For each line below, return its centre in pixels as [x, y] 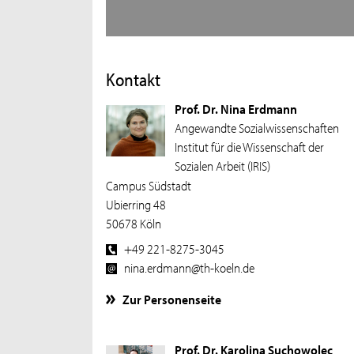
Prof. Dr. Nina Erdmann [235, 109]
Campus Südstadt [149, 185]
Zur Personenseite [172, 298]
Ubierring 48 [136, 204]
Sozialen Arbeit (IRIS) [222, 166]
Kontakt [134, 79]
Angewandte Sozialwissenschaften [256, 128]
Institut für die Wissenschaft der [249, 147]
